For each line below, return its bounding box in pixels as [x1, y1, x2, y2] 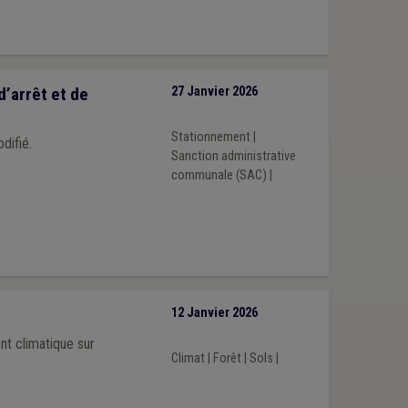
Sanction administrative [170, 148, 296, 164]
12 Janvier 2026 [170, 305, 258, 321]
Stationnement [170, 128, 250, 145]
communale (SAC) [170, 167, 267, 183]
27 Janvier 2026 [170, 84, 258, 100]
